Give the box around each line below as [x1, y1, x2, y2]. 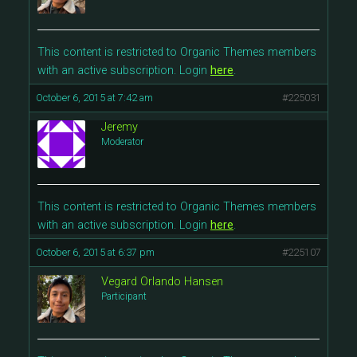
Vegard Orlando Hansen [101, 275, 223, 288]
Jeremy [101, 120, 138, 134]
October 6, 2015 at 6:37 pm [36, 246, 155, 258]
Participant [101, 291, 147, 302]
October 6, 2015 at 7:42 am [36, 92, 153, 104]
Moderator [101, 136, 143, 147]
